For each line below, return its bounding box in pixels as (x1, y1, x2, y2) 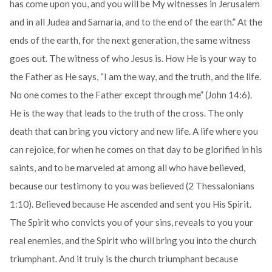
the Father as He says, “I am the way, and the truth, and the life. (9, 71, 261, 83)
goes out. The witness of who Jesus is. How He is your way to (9, 53, 257, 64)
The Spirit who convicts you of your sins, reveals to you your (9, 217, 253, 228)
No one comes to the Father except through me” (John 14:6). (9, 89, 252, 101)
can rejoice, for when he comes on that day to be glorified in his (9, 144, 262, 155)
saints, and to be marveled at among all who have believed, (9, 162, 245, 174)
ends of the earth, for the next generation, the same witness (9, 35, 251, 46)
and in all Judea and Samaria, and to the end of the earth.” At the (9, 16, 262, 28)
